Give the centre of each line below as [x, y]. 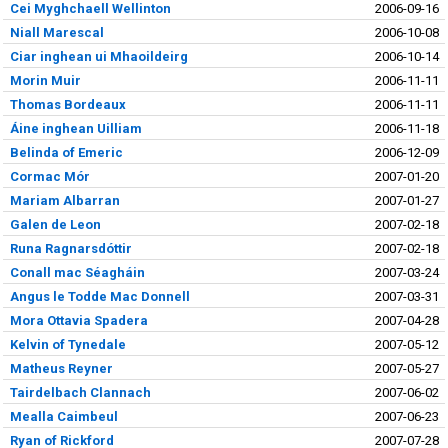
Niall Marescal [56, 32]
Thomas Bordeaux [67, 104]
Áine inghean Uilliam [75, 128]
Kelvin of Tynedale [67, 344]
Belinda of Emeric [66, 152]
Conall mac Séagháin [77, 272]
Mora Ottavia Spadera [78, 320]
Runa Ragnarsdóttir [70, 248]
